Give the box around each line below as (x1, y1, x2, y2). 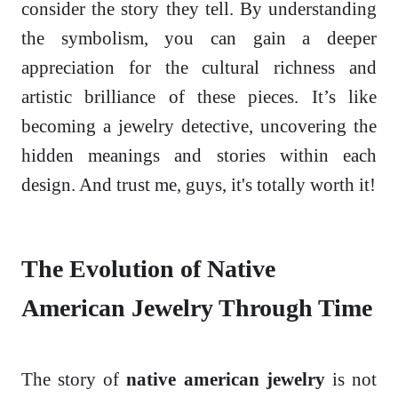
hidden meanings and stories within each (21, 145, 377, 166)
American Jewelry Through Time (21, 294, 372, 322)
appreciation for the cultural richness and (21, 57, 377, 78)
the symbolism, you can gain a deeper (21, 28, 377, 49)
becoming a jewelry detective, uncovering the (21, 115, 377, 137)
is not (324, 369, 378, 390)
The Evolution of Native (21, 255, 275, 283)
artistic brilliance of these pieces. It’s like (21, 86, 377, 107)
